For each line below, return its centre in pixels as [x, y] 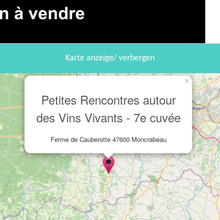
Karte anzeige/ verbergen [110, 58]
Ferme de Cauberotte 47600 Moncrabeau [108, 139]
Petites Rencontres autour [108, 100]
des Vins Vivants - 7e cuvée [108, 117]
